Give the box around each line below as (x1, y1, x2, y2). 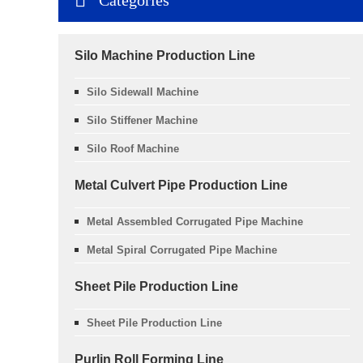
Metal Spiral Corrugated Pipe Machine (87, 243, 277, 256)
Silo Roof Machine (87, 142, 179, 155)
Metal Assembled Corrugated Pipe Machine (87, 215, 303, 228)
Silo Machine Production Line (75, 48, 255, 62)
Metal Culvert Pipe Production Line (75, 177, 288, 192)
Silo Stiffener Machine (87, 113, 198, 126)
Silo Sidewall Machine (87, 85, 199, 98)
